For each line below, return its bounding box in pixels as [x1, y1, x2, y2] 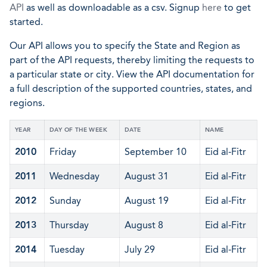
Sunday [49, 195, 81, 206]
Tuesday [49, 244, 85, 255]
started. [10, 16, 43, 27]
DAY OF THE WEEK [49, 126, 107, 133]
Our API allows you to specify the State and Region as [10, 40, 240, 51]
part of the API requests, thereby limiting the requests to [10, 54, 254, 66]
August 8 [125, 219, 163, 231]
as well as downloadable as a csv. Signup [24, 2, 202, 13]
